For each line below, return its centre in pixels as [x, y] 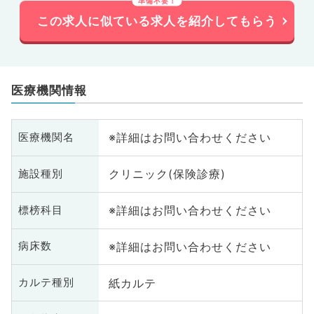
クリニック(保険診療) [167, 174]
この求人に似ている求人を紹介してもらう [157, 21]
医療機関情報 [49, 90]
